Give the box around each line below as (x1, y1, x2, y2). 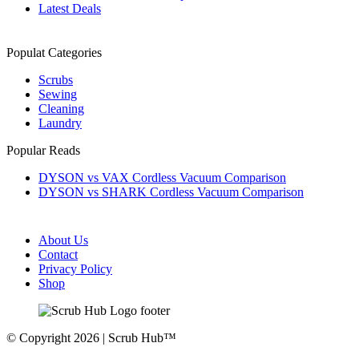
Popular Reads (6, 143, 80, 157)
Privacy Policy (38, 261, 112, 276)
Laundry (38, 115, 82, 130)
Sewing (38, 87, 77, 101)
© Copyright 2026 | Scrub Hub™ (6, 330, 176, 345)
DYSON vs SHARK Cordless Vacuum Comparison (38, 184, 304, 199)
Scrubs (38, 72, 73, 87)
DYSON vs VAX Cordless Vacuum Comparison (38, 170, 286, 184)
